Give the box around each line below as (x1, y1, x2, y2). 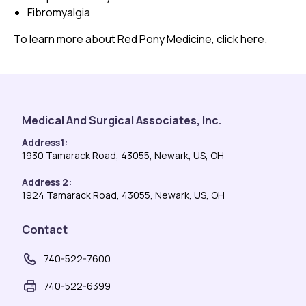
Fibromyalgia (27, 4, 90, 20)
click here (217, 31, 264, 46)
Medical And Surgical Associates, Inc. (22, 112, 221, 128)
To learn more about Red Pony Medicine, (14, 31, 217, 46)
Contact (22, 221, 68, 237)
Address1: (22, 135, 68, 149)
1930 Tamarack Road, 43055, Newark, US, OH (22, 148, 224, 162)
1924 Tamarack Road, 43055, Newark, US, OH (22, 188, 225, 201)
